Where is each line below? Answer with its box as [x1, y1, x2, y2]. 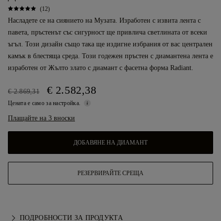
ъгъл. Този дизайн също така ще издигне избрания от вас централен [8, 40, 213, 48]
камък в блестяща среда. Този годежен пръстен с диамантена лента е [8, 52, 213, 60]
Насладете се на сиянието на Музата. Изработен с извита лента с [8, 17, 201, 24]
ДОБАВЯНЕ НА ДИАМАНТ [74, 139, 147, 146]
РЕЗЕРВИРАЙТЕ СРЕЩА [77, 170, 144, 177]
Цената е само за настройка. [8, 100, 82, 107]
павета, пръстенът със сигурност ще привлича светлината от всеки [8, 29, 207, 36]
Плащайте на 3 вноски [8, 114, 75, 122]
